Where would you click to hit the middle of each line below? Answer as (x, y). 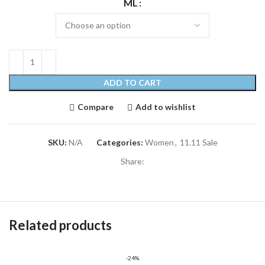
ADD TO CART (132, 82)
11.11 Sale (198, 142)
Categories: (119, 142)
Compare (96, 107)
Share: (132, 161)
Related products (60, 225)
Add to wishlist (165, 107)
